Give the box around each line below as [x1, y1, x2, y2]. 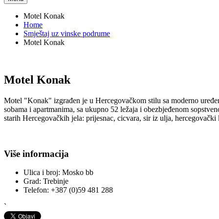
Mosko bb [62, 168, 93, 177]
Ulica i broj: [23, 168, 60, 177]
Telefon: [23, 186, 49, 195]
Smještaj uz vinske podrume [23, 29, 110, 38]
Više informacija [4, 148, 69, 159]
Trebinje [43, 177, 68, 186]
